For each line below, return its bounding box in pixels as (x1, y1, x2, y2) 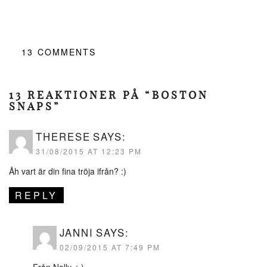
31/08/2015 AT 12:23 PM (36, 146, 142, 157)
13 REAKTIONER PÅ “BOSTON (9, 88, 209, 103)
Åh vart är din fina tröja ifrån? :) (9, 165, 126, 178)
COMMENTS (38, 46, 96, 58)
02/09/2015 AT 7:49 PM (60, 242, 160, 253)
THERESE (36, 129, 91, 144)
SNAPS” (9, 100, 60, 114)
